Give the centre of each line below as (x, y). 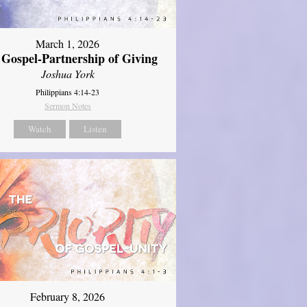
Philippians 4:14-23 (68, 92)
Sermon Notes (67, 106)
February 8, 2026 (68, 296)
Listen (96, 129)
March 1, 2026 (68, 44)
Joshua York (67, 74)
